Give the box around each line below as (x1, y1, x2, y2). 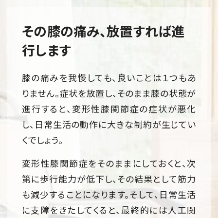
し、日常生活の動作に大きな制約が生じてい (22, 118, 196, 131)
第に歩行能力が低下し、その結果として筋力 (22, 172, 196, 185)
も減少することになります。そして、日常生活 (22, 188, 196, 201)
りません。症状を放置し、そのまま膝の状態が (22, 87, 196, 100)
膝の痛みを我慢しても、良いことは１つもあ (22, 71, 196, 84)
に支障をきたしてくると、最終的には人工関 (22, 203, 196, 217)
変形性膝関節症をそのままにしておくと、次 (22, 157, 196, 170)
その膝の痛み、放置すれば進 (22, 22, 185, 41)
